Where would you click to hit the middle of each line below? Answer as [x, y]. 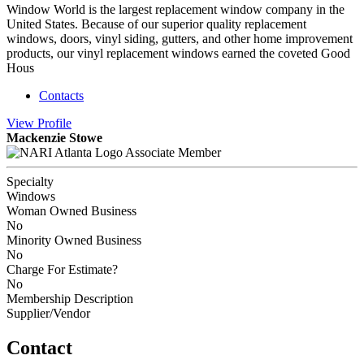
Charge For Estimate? [62, 269]
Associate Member [173, 152]
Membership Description [70, 298]
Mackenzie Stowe [54, 137]
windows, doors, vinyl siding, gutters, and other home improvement [180, 38]
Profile [54, 123]
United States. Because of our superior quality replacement [156, 24]
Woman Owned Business [71, 210]
